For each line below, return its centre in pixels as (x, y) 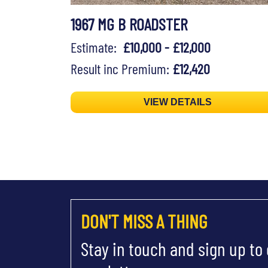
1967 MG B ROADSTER (131, 24)
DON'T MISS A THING (144, 221)
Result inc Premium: (121, 69)
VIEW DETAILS (178, 102)
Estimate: (97, 47)
